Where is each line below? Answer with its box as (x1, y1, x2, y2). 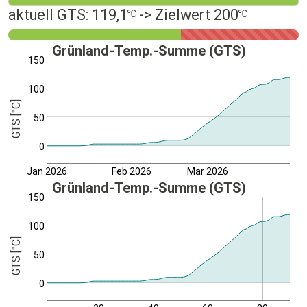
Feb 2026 (111, 166, 151, 177)
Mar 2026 (187, 166, 229, 177)
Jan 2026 (26, 166, 67, 177)
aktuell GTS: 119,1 (8, 6, 127, 23)
